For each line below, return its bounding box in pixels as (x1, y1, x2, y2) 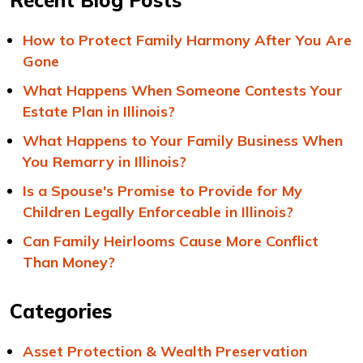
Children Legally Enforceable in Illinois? (23, 203, 293, 221)
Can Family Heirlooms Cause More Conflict (23, 232, 318, 250)
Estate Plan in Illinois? (23, 102, 175, 121)
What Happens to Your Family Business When (23, 131, 343, 150)
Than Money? (23, 253, 115, 271)
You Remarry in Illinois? (23, 152, 186, 171)
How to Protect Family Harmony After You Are (23, 31, 352, 49)
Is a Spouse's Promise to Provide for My (23, 181, 302, 200)
